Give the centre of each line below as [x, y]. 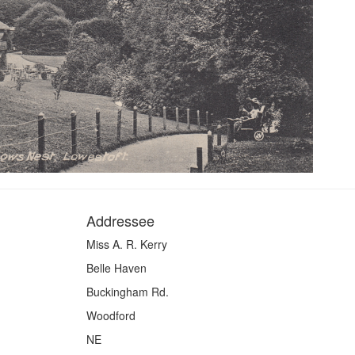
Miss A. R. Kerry [126, 244]
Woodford [111, 315]
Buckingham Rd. [127, 291]
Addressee [120, 220]
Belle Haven [116, 267]
